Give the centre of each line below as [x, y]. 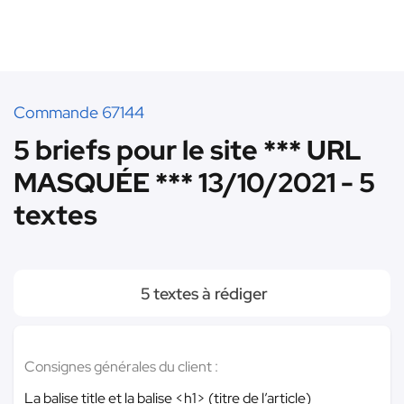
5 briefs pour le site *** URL [188, 150]
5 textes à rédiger [202, 294]
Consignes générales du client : [121, 367]
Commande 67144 [79, 112]
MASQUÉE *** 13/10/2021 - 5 [194, 182]
